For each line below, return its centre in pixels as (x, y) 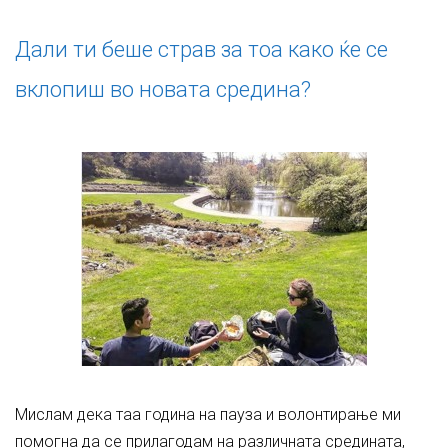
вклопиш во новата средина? (163, 89)
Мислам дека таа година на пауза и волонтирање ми (208, 414)
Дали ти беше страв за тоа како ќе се (201, 49)
